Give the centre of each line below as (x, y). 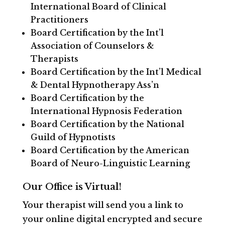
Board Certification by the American (110, 150)
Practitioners (59, 20)
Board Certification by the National (107, 124)
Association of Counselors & (92, 46)
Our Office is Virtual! (72, 187)
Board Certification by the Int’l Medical (116, 72)
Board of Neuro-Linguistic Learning (110, 163)
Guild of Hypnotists (73, 137)
